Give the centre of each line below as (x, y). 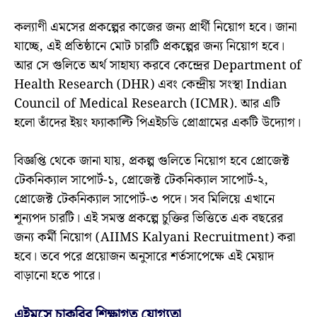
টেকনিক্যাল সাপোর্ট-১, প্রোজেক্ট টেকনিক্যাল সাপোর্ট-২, (141, 180)
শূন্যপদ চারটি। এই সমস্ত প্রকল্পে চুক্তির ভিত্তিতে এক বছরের (149, 219)
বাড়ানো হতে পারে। (57, 276)
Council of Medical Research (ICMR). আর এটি (147, 104)
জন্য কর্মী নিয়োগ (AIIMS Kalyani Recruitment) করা (155, 238)
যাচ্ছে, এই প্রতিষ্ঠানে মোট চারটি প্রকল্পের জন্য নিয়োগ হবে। (149, 47)
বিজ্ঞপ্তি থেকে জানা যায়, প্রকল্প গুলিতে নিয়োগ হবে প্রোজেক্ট (152, 161)
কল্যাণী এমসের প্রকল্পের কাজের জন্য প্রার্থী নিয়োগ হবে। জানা (155, 28)
